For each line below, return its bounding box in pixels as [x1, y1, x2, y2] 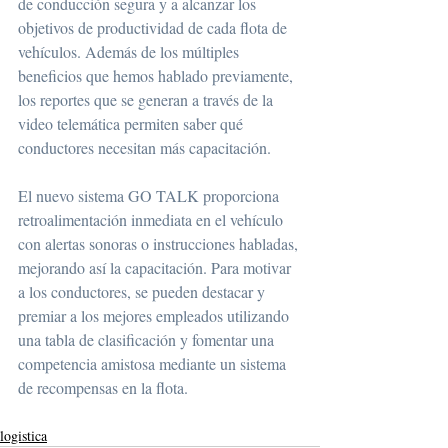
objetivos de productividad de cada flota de [18, 16, 291, 38]
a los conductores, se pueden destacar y [18, 280, 269, 302]
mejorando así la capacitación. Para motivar [18, 256, 295, 278]
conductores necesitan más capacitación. [18, 136, 271, 158]
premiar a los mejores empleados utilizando [18, 304, 293, 326]
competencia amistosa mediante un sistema [18, 352, 290, 374]
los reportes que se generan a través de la [18, 88, 277, 110]
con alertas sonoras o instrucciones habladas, [18, 232, 302, 254]
